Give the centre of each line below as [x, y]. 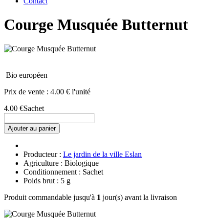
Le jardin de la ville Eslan [102, 154]
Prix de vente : [27, 91]
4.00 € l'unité [70, 91]
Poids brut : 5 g [47, 180]
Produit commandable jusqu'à [50, 197]
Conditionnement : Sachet [63, 172]
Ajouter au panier [32, 128]
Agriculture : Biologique [61, 163]
